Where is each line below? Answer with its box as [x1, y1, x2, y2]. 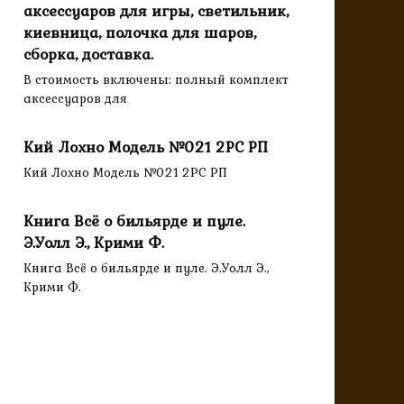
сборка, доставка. [23, 41, 153, 66]
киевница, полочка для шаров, [23, 20, 256, 44]
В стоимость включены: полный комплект [23, 69, 289, 90]
